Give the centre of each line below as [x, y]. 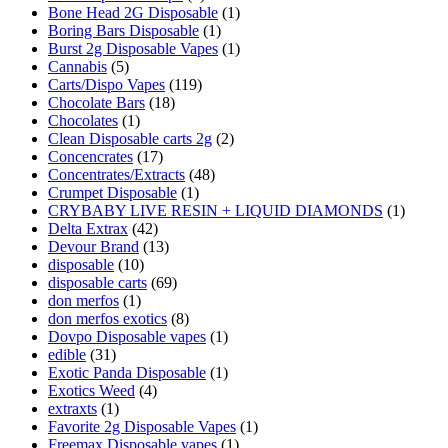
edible [67, 355]
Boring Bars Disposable [123, 31]
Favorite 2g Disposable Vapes [142, 427]
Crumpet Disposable [112, 193]
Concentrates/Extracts [116, 175]
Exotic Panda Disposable [127, 373]
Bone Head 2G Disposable [133, 13]
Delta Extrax [88, 229]
